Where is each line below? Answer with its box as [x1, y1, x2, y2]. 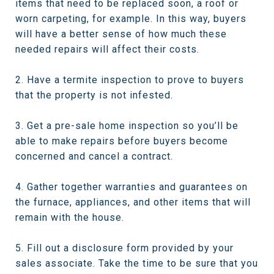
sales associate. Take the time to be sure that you [15, 257, 258, 269]
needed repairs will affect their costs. [15, 43, 199, 55]
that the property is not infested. [15, 89, 173, 101]
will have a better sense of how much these [15, 28, 227, 40]
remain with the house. [15, 212, 124, 223]
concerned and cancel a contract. [15, 150, 173, 162]
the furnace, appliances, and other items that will [15, 196, 251, 208]
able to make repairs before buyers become [15, 135, 228, 147]
